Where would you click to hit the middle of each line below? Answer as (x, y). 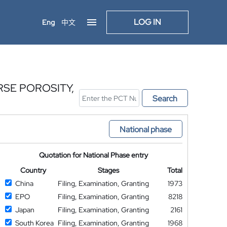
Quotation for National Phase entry (94, 155)
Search (165, 99)
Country (33, 170)
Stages (109, 170)
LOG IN (147, 22)
